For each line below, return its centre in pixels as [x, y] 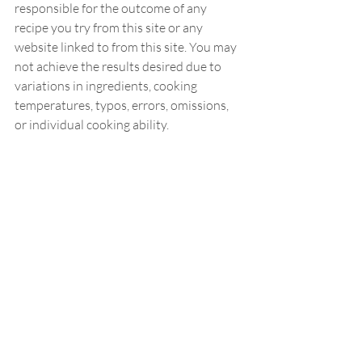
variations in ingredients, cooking [107, 85]
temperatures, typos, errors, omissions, [123, 105]
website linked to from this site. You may [127, 46]
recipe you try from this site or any [110, 27]
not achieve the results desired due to [119, 66]
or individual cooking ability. [92, 124]
